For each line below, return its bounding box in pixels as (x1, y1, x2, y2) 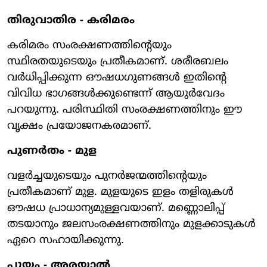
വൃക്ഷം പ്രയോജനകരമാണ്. (7, 119, 151, 133)
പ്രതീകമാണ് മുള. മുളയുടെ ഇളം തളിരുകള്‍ (7, 185, 234, 199)
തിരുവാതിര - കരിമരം (7, 13, 135, 27)
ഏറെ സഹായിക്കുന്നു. (7, 233, 124, 247)
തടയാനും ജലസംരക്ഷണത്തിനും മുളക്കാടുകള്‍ (7, 217, 256, 231)
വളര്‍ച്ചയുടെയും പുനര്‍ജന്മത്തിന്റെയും (7, 169, 207, 183)
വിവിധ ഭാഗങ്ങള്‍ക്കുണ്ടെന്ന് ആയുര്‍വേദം (7, 86, 225, 101)
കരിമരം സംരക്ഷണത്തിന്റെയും (7, 38, 172, 52)
